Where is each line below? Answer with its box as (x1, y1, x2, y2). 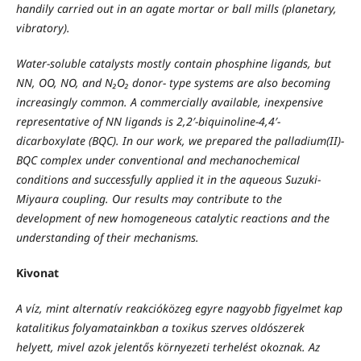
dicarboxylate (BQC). (15, 132, 122, 148)
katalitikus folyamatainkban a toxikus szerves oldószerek (15, 320, 305, 336)
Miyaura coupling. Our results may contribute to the (15, 190, 282, 206)
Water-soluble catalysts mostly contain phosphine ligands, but (15, 55, 331, 71)
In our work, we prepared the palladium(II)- (122, 132, 344, 148)
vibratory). (15, 19, 70, 35)
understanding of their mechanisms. (15, 229, 199, 245)
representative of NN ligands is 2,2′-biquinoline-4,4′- (15, 113, 280, 129)
